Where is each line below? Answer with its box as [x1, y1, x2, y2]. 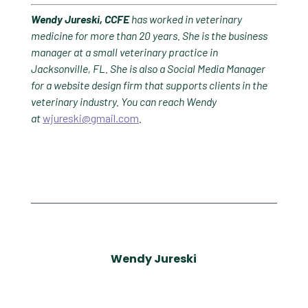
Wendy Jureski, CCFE [30, 12, 131, 25]
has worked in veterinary [131, 12, 242, 25]
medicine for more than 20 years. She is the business [30, 29, 267, 42]
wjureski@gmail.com [42, 111, 139, 124]
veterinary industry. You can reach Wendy [30, 95, 217, 108]
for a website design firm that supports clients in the [30, 78, 267, 91]
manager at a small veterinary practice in [30, 45, 218, 58]
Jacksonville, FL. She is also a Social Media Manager [30, 62, 265, 75]
